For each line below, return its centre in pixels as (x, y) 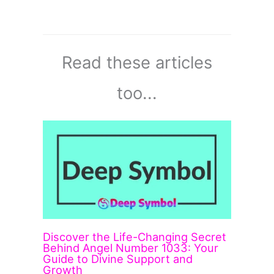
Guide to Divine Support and (118, 259)
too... (137, 93)
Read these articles (137, 63)
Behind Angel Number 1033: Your (131, 248)
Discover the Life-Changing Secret (135, 237)
